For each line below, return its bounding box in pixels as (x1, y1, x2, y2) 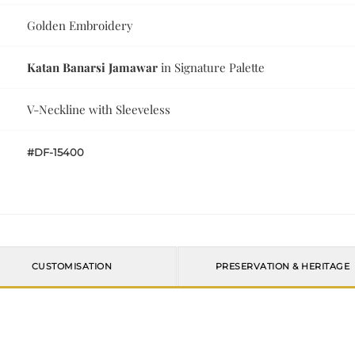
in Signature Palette (158, 59, 265, 76)
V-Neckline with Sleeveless (27, 101, 171, 118)
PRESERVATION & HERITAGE (215, 261, 350, 273)
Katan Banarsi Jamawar (27, 59, 158, 76)
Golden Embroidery (27, 17, 134, 34)
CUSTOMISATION (31, 261, 113, 273)
